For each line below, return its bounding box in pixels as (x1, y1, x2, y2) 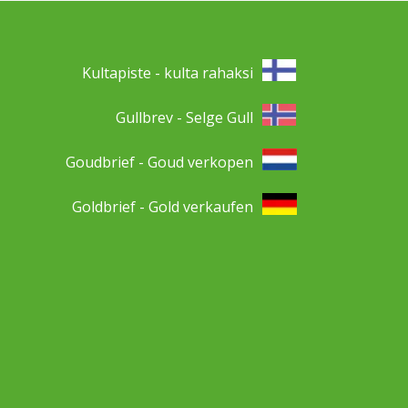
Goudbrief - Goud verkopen (66, 151, 253, 172)
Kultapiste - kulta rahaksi (82, 62, 253, 83)
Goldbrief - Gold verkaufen (72, 196, 253, 217)
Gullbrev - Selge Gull (116, 107, 253, 127)
